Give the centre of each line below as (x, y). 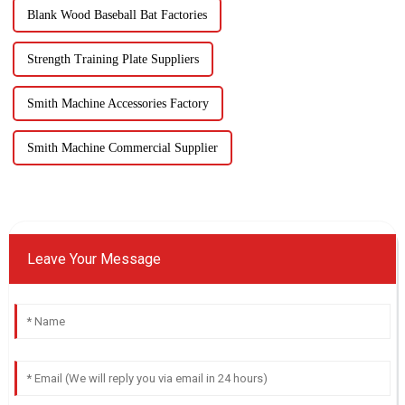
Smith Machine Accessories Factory (118, 103)
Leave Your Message (94, 259)
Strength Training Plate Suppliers (113, 59)
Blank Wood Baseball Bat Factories (117, 14)
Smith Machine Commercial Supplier (122, 147)
